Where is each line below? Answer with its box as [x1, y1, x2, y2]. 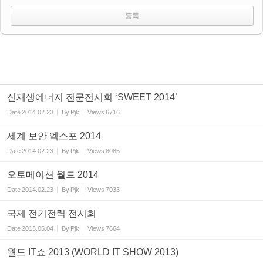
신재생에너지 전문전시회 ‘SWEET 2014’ [7, 92, 177, 102]
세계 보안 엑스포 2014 [7, 131, 101, 141]
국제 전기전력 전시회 [7, 208, 96, 218]
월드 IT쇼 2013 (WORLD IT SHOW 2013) [7, 247, 178, 257]
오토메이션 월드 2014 [7, 170, 99, 180]
